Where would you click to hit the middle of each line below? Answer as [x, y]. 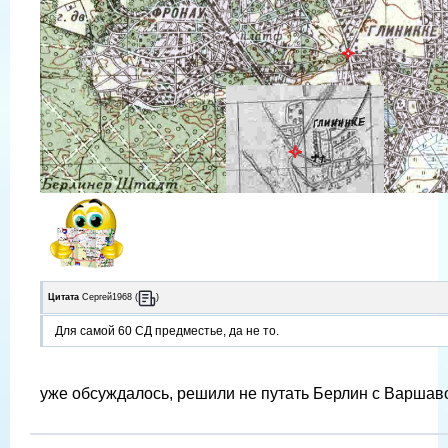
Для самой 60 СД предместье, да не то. [167, 330]
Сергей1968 [107, 297]
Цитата [63, 297]
